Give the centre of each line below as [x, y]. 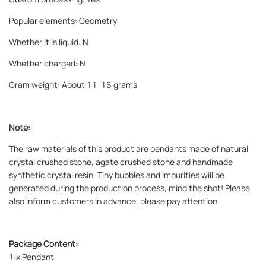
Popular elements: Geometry [63, 20]
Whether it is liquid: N [49, 42]
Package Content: [43, 243]
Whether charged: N [47, 63]
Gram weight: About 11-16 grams [73, 84]
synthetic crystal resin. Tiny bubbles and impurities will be [117, 175]
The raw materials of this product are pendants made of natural [129, 148]
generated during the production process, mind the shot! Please [129, 188]
